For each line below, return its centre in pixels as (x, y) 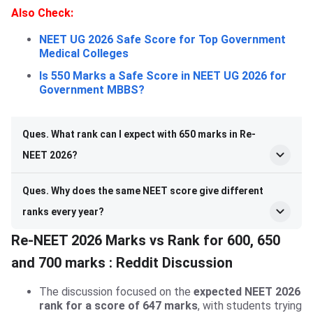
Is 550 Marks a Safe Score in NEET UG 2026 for (163, 75)
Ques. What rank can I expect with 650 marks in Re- (139, 134)
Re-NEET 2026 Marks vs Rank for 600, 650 (146, 240)
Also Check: (42, 13)
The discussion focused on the (116, 291)
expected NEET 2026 (247, 291)
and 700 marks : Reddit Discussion (122, 262)
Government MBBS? (92, 89)
